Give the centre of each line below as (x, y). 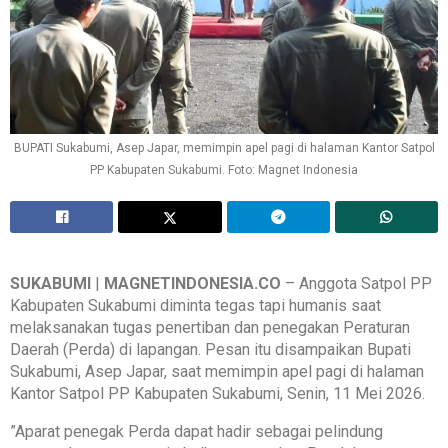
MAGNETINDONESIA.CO (192, 284)
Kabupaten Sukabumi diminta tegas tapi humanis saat (195, 306)
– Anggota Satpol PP (356, 284)
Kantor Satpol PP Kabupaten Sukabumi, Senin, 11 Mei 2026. (217, 394)
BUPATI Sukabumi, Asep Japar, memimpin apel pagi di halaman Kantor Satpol (224, 148)
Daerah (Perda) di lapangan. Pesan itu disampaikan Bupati (210, 350)
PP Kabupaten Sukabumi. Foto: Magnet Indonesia (224, 170)
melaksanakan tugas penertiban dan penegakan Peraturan (210, 328)
